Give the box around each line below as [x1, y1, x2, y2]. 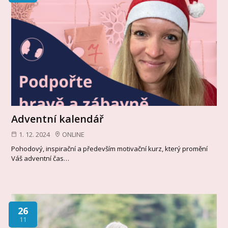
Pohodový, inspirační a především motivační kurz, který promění [11, 144, 208, 154]
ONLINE [62, 129, 85, 139]
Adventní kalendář [11, 111, 104, 126]
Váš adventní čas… [11, 154, 70, 163]
